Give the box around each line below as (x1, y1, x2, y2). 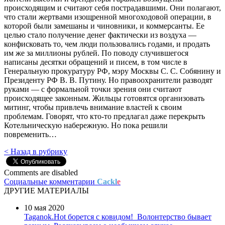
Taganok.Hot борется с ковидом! (24, 212, 133, 221)
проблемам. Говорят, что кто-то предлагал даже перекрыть (4, 111, 205, 121)
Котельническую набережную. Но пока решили (4, 121, 168, 130)
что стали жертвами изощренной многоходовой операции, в (4, 12, 211, 21)
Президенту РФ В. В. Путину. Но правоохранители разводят (4, 75, 212, 84)
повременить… (4, 130, 57, 139)
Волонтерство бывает (137, 212, 211, 221)
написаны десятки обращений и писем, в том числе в (4, 57, 187, 66)
